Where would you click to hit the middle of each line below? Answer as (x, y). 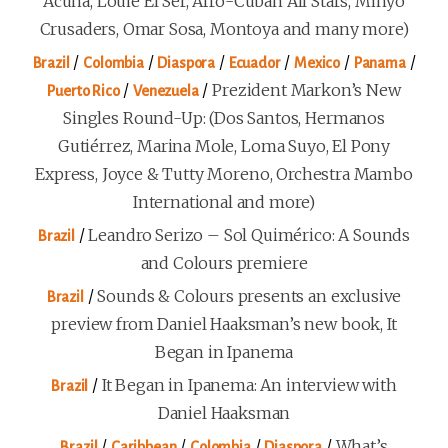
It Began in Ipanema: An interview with (249, 385)
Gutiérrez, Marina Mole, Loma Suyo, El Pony (224, 146)
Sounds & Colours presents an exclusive (249, 296)
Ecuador (254, 63)
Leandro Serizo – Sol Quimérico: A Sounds (249, 235)
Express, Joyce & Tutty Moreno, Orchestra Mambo (224, 174)
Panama (379, 63)
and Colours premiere (224, 263)
